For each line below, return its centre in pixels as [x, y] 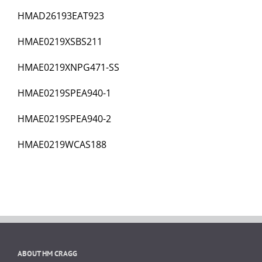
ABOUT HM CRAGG [47, 254]
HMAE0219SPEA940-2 [64, 119]
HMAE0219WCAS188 [62, 145]
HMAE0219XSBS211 [60, 42]
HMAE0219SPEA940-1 [64, 93]
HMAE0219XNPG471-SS [68, 68]
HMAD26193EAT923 [61, 16]
